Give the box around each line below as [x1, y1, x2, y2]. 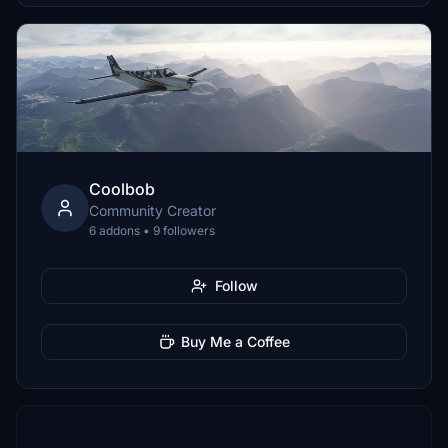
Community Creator [89, 202, 216, 219]
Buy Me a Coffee [180, 333, 290, 350]
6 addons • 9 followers [89, 223, 215, 238]
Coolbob [89, 179, 155, 199]
